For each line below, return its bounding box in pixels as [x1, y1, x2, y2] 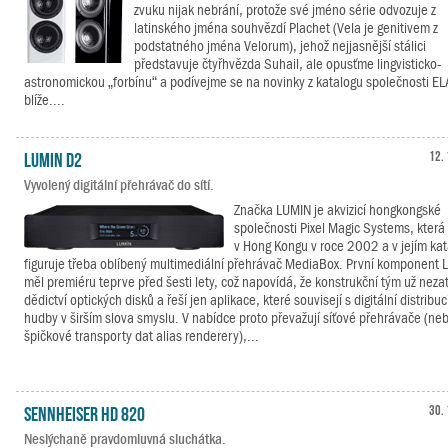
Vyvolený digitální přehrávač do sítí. [24, 177, 214, 193]
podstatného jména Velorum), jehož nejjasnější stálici [134, 38, 426, 54]
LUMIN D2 [24, 148, 82, 168]
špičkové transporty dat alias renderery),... [24, 328, 259, 344]
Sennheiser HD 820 [24, 402, 145, 422]
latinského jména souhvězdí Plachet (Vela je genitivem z [134, 20, 438, 36]
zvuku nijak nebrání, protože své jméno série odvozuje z [134, 2, 436, 18]
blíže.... [24, 92, 65, 108]
